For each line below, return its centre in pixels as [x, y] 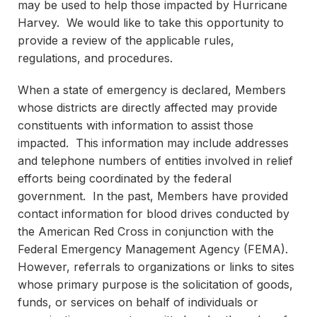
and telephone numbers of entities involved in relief [155, 161]
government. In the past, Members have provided [153, 196]
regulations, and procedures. [95, 58]
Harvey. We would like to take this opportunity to [151, 23]
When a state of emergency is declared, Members [152, 90]
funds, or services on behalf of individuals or [138, 302]
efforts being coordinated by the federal [125, 178]
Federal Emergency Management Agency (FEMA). [155, 249]
